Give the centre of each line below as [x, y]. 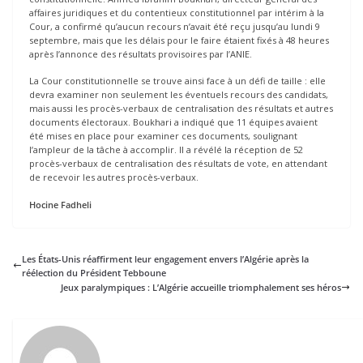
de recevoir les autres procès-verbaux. [114, 177]
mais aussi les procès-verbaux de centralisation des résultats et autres [181, 109]
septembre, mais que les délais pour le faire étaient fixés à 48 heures [179, 40]
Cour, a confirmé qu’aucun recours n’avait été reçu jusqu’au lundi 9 [175, 26]
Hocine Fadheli [60, 204]
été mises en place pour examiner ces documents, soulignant [163, 136]
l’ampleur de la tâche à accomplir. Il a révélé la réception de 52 [166, 150]
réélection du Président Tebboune [94, 272]
